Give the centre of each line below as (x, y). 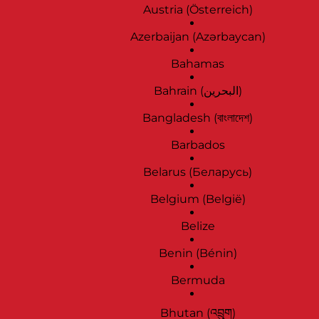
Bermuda (198, 281)
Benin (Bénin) (198, 253)
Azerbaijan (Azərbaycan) (198, 37)
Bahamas (198, 64)
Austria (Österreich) (198, 10)
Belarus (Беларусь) (198, 172)
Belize (198, 226)
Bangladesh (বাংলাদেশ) (198, 118)
